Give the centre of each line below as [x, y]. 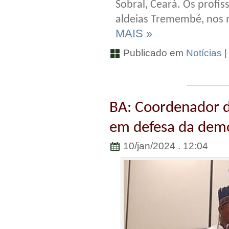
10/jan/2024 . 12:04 [164, 146]
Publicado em [153, 53]
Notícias [204, 53]
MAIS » [134, 33]
